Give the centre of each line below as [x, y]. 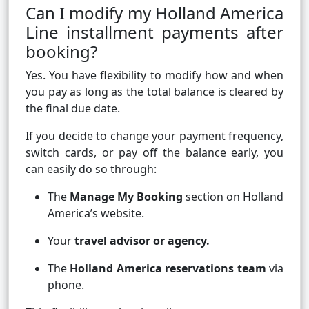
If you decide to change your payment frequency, [154, 136]
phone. [66, 285]
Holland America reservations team [168, 269]
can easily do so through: [91, 169]
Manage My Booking [126, 197]
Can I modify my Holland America [154, 13]
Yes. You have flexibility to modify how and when [154, 76]
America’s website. [96, 213]
